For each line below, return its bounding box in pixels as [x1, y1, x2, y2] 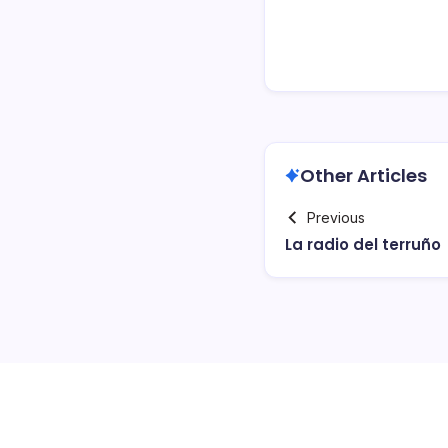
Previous [306, 208, 365, 226]
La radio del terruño [285, 233, 441, 255]
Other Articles [300, 162, 427, 188]
